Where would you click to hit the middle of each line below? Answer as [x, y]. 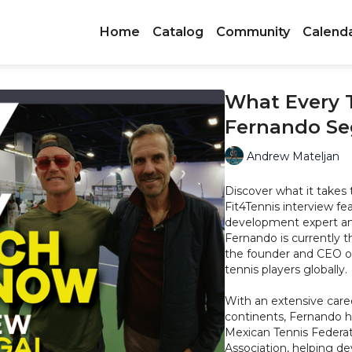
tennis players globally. [286, 269]
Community [253, 32]
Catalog [178, 32]
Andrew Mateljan [293, 156]
